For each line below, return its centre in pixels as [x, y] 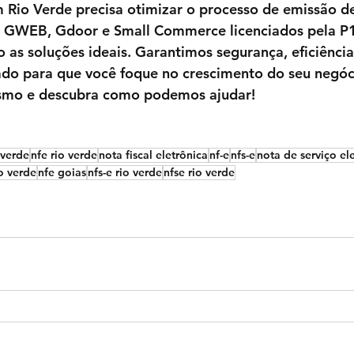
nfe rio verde [64, 155]
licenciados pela [283, 31]
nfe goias [62, 173]
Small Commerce [170, 31]
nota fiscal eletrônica [153, 155]
